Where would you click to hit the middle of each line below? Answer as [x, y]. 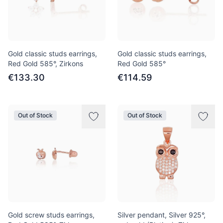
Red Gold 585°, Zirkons [46, 63]
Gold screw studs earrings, [51, 215]
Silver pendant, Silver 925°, [162, 215]
